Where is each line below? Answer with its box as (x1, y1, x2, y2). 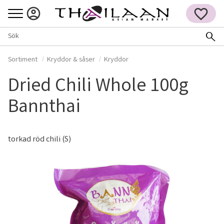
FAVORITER (189, 20, 222, 31)
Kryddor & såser (46, 55, 95, 65)
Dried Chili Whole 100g (8, 73, 188, 101)
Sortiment (8, 55, 37, 65)
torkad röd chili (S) (8, 134, 71, 145)
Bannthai (8, 94, 80, 122)
